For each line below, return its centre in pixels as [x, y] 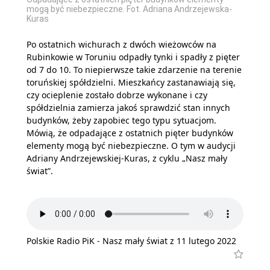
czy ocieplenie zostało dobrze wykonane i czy [117, 95]
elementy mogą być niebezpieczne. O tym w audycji [131, 145]
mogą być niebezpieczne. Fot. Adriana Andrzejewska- [129, 9]
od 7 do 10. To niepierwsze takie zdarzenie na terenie [134, 69]
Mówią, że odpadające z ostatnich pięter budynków [130, 133]
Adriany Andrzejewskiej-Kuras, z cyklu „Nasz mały [127, 158]
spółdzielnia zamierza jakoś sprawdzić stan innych [128, 107]
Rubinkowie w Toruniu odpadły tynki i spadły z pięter [133, 57]
